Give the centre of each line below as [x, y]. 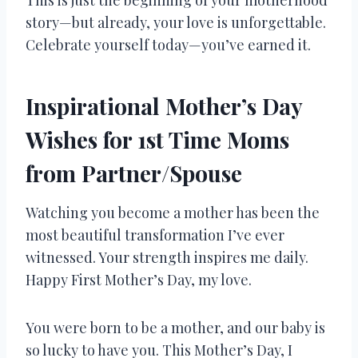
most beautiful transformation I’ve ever [155, 235]
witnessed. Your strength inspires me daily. [167, 257]
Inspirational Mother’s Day [164, 105]
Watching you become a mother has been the [173, 212]
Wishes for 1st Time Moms [157, 139]
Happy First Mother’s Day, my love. [139, 279]
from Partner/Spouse [134, 173]
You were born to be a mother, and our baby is [175, 327]
